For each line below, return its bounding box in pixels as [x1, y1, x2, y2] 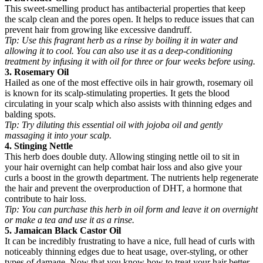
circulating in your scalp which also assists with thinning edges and [5, 99, 252, 109]
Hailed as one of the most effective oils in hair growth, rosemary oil [5, 77, 253, 88]
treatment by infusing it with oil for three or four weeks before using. [5, 56, 255, 67]
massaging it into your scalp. [5, 130, 112, 141]
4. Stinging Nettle [5, 141, 73, 151]
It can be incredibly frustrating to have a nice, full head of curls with [5, 236, 255, 247]
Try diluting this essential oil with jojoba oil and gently [22, 120, 222, 130]
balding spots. [5, 109, 56, 120]
